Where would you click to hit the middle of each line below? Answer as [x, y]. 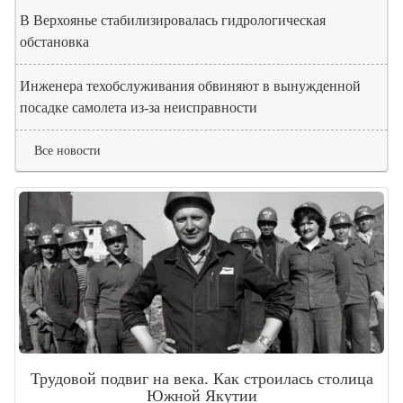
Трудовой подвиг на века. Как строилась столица [201, 379]
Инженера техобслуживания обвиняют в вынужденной [190, 86]
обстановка [54, 42]
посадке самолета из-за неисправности [139, 108]
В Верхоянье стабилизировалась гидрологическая [173, 21]
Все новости [67, 151]
